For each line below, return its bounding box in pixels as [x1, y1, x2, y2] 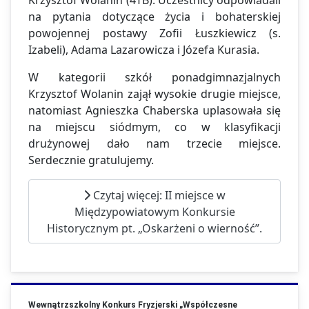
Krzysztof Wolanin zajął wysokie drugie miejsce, [28, 86, 281, 101]
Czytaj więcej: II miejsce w [90, 187, 226, 203]
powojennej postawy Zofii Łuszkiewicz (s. [28, 25, 281, 41]
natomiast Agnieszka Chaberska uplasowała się [28, 102, 281, 118]
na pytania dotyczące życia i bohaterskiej [28, 8, 281, 24]
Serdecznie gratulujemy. [28, 152, 154, 168]
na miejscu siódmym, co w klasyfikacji [28, 119, 281, 134]
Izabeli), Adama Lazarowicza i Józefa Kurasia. [28, 41, 259, 57]
